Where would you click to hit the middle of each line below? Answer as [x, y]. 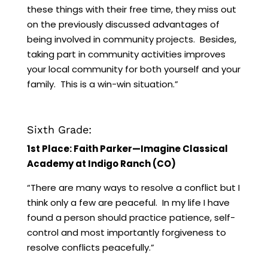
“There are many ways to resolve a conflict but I [133, 187]
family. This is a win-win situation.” [102, 84]
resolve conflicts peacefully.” [90, 247]
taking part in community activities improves [126, 54]
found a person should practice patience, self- [131, 217]
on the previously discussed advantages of [123, 24]
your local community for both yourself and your [133, 69]
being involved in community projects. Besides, [131, 39]
